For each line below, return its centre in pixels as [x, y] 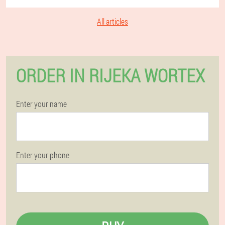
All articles [113, 21]
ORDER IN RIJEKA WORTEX [110, 75]
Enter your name [41, 104]
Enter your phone [43, 155]
